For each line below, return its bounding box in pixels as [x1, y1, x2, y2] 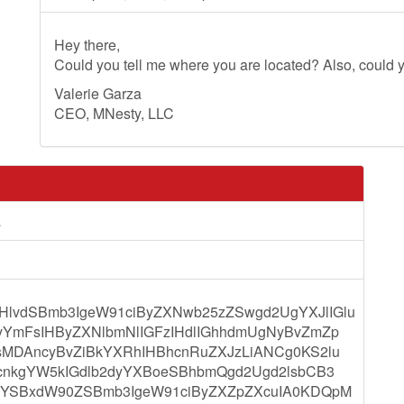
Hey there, [54, 34, 120, 55]
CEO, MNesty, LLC [54, 103, 174, 124]
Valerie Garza [54, 83, 142, 104]
